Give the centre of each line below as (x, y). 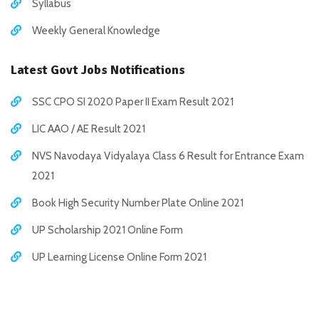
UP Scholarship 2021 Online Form (108, 230)
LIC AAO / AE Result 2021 (89, 129)
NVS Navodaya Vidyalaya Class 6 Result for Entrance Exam (168, 156)
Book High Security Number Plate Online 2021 (138, 203)
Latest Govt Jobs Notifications (98, 70)
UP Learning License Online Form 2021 (119, 257)
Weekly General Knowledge (96, 31)
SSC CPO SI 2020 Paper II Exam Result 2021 (133, 102)
